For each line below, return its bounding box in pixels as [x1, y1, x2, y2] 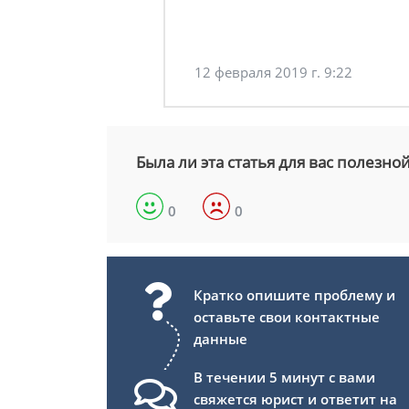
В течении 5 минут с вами [194, 368, 375, 387]
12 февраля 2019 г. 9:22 [194, 63, 352, 82]
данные [194, 330, 247, 349]
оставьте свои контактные [194, 308, 380, 327]
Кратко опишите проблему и [194, 286, 395, 305]
